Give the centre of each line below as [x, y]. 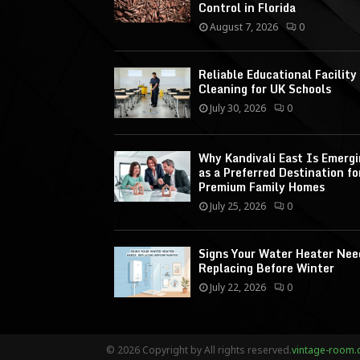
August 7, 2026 [244, 27]
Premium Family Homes [262, 186]
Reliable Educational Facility [278, 74]
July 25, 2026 [238, 206]
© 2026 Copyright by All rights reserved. [199, 350]
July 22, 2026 [238, 287]
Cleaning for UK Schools [265, 88]
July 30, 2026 [238, 108]
